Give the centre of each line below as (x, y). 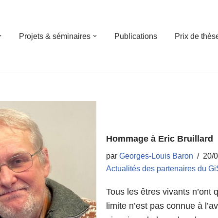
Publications (136, 36)
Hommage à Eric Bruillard (160, 138)
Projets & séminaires (55, 36)
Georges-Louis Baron (156, 156)
